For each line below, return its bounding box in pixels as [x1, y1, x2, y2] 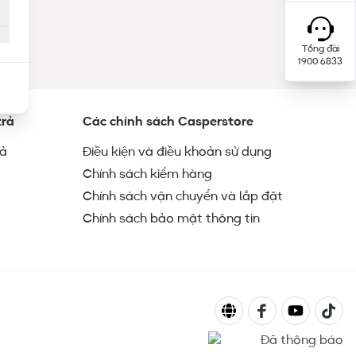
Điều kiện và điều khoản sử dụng [83, 145, 272, 159]
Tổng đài [301, 44, 339, 54]
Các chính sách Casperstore [83, 115, 253, 129]
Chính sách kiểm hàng [83, 168, 212, 181]
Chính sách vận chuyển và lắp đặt [83, 190, 283, 203]
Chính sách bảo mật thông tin [83, 212, 260, 226]
